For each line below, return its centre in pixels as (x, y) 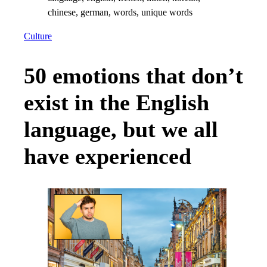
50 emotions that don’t (133, 75)
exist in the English (117, 102)
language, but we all (121, 129)
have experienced (108, 156)
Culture (38, 37)
